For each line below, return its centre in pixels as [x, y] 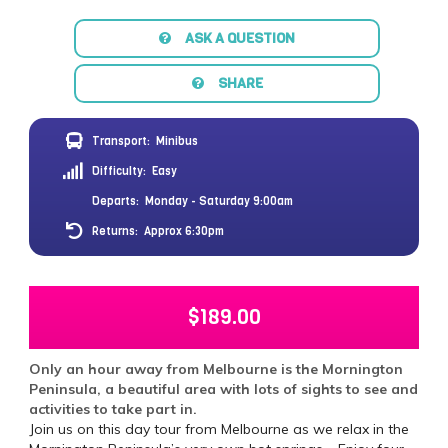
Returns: [115, 231]
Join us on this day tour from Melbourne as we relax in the [219, 428]
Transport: [121, 141]
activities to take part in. [113, 408]
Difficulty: [119, 171]
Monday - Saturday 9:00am [219, 201]
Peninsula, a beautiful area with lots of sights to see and [223, 388]
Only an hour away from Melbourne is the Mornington [216, 368]
